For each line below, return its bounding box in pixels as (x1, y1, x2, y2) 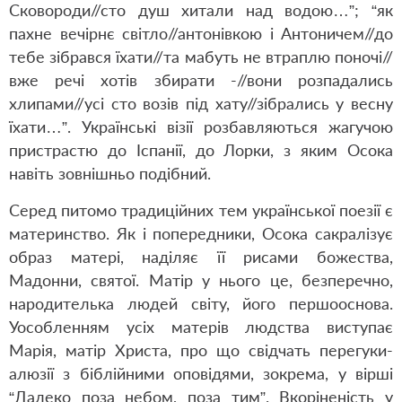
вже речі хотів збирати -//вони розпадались (9, 70, 393, 90)
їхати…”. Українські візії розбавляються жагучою (9, 117, 393, 136)
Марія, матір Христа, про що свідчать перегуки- (9, 340, 393, 360)
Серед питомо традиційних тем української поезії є (9, 200, 393, 220)
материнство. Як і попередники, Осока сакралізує (9, 223, 393, 243)
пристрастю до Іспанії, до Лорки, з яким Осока (9, 140, 393, 160)
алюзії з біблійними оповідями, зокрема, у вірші (9, 363, 393, 383)
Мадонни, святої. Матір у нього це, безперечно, (9, 270, 393, 290)
